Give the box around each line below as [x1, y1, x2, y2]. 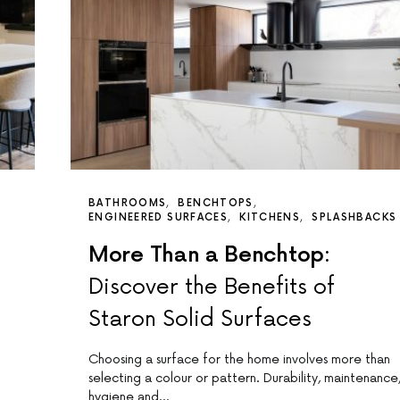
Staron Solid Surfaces [88, 306, 312, 333]
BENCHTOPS [178, 197, 254, 210]
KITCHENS [239, 212, 301, 224]
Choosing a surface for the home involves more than [88, 352, 390, 368]
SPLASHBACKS [312, 212, 397, 224]
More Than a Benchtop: [88, 242, 330, 269]
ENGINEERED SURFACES [88, 212, 229, 224]
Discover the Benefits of [88, 274, 335, 301]
